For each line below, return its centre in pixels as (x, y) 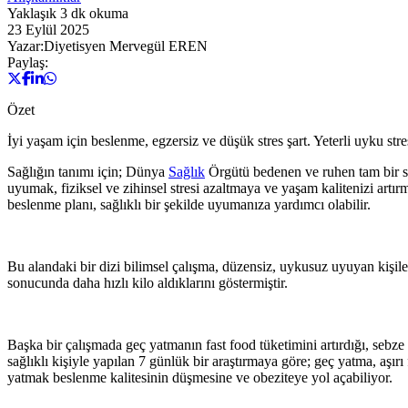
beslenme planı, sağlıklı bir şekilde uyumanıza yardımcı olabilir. (189, 204)
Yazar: (25, 46)
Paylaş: (28, 62)
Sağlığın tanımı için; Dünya (88, 171)
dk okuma (98, 13)
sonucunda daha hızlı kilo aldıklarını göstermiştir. (148, 282)
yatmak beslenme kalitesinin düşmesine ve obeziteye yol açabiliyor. (200, 377)
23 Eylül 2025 (48, 29)
